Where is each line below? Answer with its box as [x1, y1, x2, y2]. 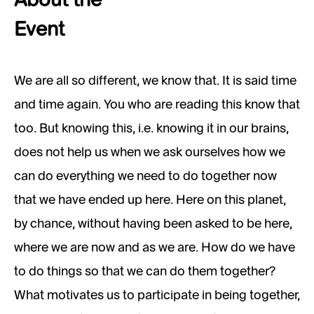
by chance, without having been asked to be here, [14, 217, 292, 231]
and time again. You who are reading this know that [14, 98, 300, 111]
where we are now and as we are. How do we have [14, 241, 295, 254]
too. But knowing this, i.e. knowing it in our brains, [14, 122, 289, 135]
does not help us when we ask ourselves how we [14, 146, 285, 159]
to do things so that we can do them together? [14, 265, 275, 278]
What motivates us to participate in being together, [14, 289, 300, 302]
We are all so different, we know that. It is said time [14, 74, 296, 88]
